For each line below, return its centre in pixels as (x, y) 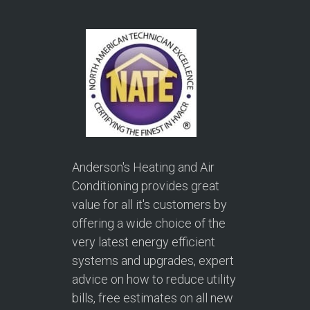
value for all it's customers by (149, 204)
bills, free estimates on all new (153, 298)
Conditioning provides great (146, 185)
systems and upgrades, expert (153, 260)
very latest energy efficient (144, 241)
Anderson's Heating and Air (143, 167)
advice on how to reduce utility (154, 279)
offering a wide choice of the (149, 223)
